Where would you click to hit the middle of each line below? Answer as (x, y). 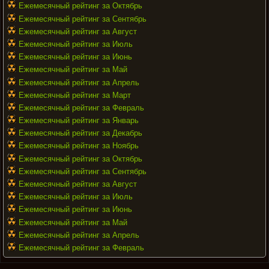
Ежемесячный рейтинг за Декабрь (80, 133)
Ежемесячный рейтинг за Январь (79, 121)
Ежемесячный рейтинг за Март (75, 95)
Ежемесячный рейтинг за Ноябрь (79, 146)
